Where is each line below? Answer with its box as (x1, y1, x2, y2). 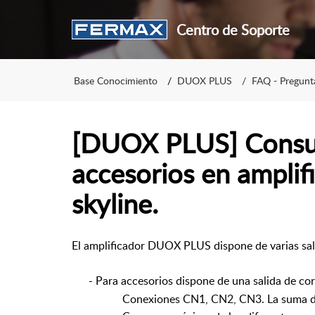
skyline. (72, 185, 158, 221)
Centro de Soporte (176, 20, 290, 39)
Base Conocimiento (74, 73, 157, 87)
